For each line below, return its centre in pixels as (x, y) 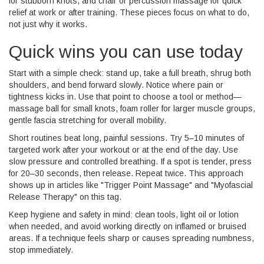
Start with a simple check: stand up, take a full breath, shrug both (130, 73)
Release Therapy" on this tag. (65, 197)
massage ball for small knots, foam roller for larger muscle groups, (132, 108)
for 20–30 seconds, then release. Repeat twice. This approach (126, 173)
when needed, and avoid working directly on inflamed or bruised (128, 226)
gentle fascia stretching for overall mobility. (88, 120)
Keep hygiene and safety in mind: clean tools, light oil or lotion (124, 214)
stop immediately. (41, 250)
